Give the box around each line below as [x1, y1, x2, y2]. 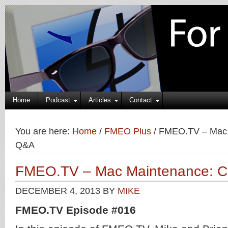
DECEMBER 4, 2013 [15, 186, 100, 196]
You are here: [15, 126, 72, 136]
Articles [89, 96, 111, 104]
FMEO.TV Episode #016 [15, 204, 136, 216]
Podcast [46, 96, 70, 104]
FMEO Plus [104, 126, 151, 136]
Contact [129, 96, 152, 104]
